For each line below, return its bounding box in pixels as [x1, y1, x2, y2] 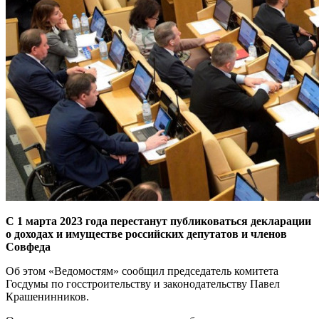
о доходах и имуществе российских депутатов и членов [6, 227, 287, 240]
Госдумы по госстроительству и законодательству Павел [6, 277, 280, 290]
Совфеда [6, 240, 51, 253]
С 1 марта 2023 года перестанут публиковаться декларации [6, 214, 311, 227]
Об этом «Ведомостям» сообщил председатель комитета [6, 264, 278, 277]
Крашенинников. [6, 290, 89, 303]
